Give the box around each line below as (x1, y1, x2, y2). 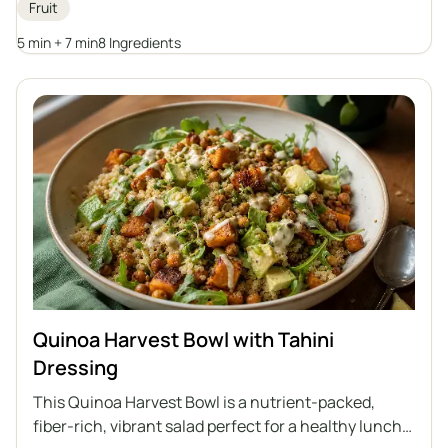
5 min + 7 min (17, 32, 98, 52)
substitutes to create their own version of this (33, 7, 364, 30)
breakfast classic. (33, 31, 161, 54)
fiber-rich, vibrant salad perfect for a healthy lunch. (33, 414, 406, 437)
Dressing (33, 353, 118, 381)
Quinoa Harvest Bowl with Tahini (33, 325, 334, 353)
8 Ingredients (98, 32, 181, 52)
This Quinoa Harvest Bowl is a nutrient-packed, (33, 390, 375, 413)
